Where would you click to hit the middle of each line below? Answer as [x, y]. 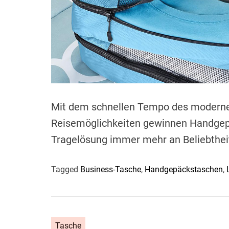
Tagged [66, 169]
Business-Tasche [111, 169]
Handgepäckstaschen [184, 169]
